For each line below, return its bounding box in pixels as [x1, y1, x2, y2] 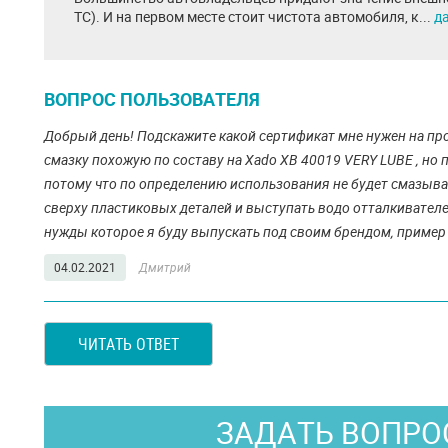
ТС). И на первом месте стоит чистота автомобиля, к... [74, 7, 434, 26]
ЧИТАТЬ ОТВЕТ [78, 333, 179, 355]
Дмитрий [139, 259, 191, 275]
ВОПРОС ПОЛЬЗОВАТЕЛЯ [44, 87, 260, 111]
